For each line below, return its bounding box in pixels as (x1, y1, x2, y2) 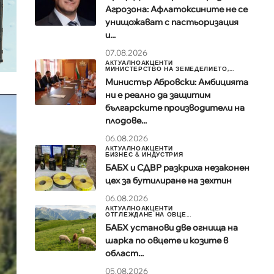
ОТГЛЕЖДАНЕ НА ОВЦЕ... (105, 210, 191, 218)
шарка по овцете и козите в (105, 235, 228, 246)
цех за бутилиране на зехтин (105, 175, 232, 187)
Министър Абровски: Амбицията (105, 76, 248, 88)
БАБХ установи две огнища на (105, 222, 238, 234)
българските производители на (105, 102, 245, 114)
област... (105, 248, 144, 259)
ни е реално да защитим (105, 89, 210, 101)
